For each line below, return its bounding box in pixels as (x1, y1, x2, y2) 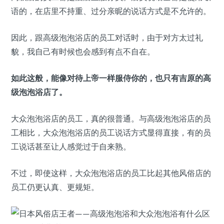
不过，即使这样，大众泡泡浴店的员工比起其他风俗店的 (11, 168, 211, 178)
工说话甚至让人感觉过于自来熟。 (11, 141, 131, 151)
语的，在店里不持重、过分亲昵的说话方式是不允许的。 (11, 6, 211, 16)
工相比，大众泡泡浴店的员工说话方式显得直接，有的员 (11, 127, 211, 137)
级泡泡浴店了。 (11, 87, 67, 97)
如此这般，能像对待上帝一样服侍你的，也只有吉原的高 (11, 73, 211, 83)
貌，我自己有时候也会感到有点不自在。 (11, 46, 155, 56)
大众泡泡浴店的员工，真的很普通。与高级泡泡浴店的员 (11, 113, 211, 123)
